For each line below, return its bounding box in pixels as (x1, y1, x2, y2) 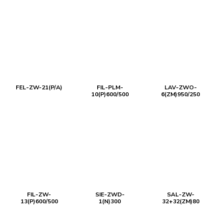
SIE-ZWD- (95, 191, 125, 198)
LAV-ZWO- (164, 83, 197, 91)
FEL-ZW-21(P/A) (16, 83, 63, 91)
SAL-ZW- (166, 191, 194, 198)
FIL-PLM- (96, 83, 123, 91)
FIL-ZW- (27, 191, 52, 198)
